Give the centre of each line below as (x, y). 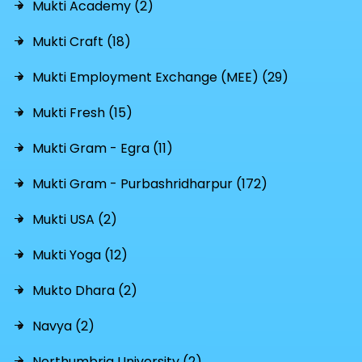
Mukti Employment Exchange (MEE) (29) (160, 77)
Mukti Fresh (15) (82, 113)
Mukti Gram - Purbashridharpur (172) (150, 184)
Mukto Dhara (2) (85, 290)
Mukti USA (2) (75, 219)
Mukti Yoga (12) (80, 255)
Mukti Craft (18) (82, 42)
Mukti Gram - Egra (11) (103, 148)
